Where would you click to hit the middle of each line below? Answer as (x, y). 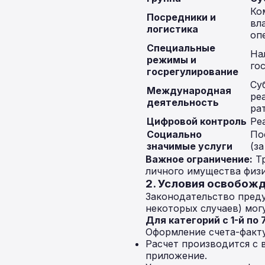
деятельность (183, 102)
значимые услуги (190, 146)
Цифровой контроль (197, 121)
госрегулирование (193, 72)
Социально (174, 134)
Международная (189, 91)
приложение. (176, 256)
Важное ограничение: (199, 159)
